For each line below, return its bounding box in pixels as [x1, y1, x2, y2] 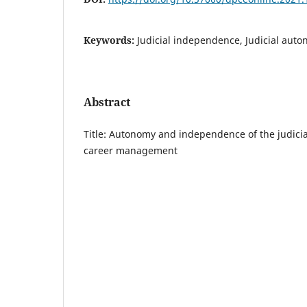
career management [84, 143, 177, 157]
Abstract [84, 94, 130, 110]
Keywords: [84, 33, 137, 47]
